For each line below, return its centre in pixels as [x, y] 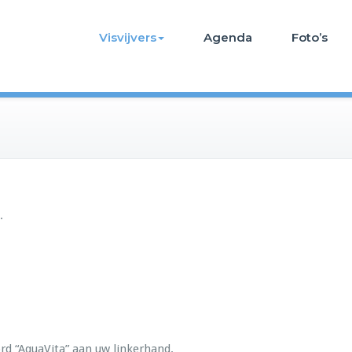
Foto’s [310, 37]
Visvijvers [128, 37]
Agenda [228, 37]
